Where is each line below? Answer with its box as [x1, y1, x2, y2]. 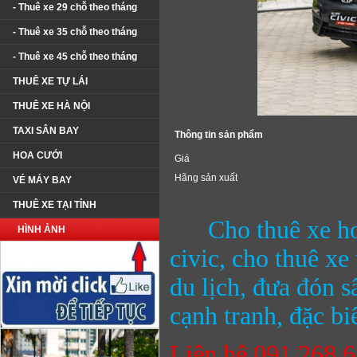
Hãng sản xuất [175, 172, 237, 183]
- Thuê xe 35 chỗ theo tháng [13, 26, 137, 37]
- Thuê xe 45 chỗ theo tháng [13, 51, 137, 62]
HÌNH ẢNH [18, 224, 65, 235]
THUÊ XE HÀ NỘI [13, 100, 90, 112]
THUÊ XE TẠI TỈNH [13, 199, 96, 210]
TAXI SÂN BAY [13, 125, 79, 136]
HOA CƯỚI [13, 150, 62, 161]
